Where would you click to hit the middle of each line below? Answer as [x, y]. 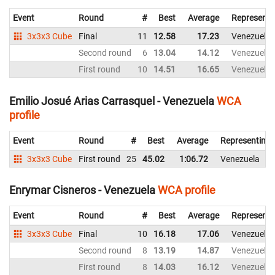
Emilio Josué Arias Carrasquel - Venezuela [112, 101]
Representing [246, 140]
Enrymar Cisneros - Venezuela [82, 190]
